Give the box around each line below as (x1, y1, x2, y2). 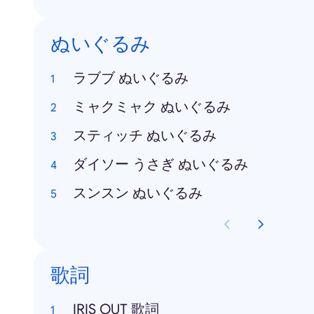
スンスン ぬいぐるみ (73, 184, 203, 202)
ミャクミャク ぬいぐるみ (73, 98, 231, 116)
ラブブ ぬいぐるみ (73, 69, 189, 87)
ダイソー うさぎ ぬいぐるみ (73, 156, 248, 173)
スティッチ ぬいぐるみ (73, 127, 217, 144)
